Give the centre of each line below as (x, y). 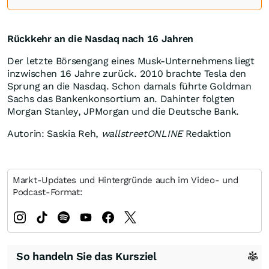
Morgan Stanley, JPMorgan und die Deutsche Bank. (123, 112)
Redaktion (207, 134)
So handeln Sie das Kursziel (86, 256)
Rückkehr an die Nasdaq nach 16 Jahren (100, 39)
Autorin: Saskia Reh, (54, 134)
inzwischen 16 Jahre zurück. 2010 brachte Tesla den (127, 74)
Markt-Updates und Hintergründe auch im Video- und (125, 180)
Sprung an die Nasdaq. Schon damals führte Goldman (129, 86)
